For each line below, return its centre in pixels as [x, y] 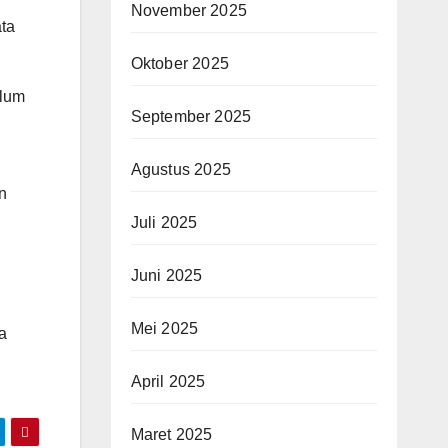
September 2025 [191, 116]
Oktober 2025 [179, 63]
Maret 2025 [171, 434]
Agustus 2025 [180, 169]
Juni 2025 [166, 275]
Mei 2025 [164, 328]
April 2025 [168, 381]
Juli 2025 [164, 222]
